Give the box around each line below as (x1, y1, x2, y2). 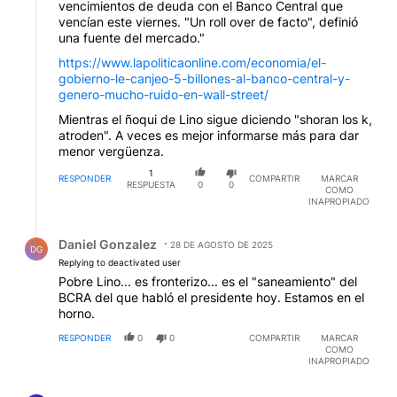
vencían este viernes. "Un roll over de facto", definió (58, 13, 358, 29)
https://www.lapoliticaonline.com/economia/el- (58, 54, 326, 70)
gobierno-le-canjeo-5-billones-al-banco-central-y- (58, 70, 350, 86)
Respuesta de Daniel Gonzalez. (14, 222, 222, 240)
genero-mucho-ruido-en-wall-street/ (58, 86, 269, 102)
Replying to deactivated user (58, 257, 181, 269)
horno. (58, 306, 95, 322)
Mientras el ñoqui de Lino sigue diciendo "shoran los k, (58, 111, 372, 127)
